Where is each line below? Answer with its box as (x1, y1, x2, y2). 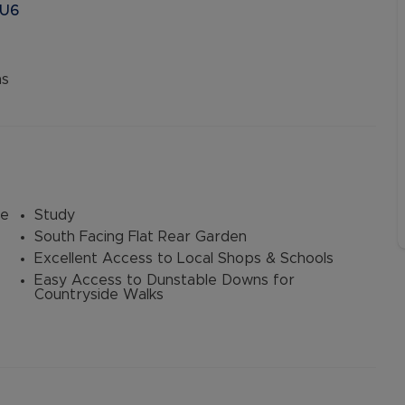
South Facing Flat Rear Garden (34, 230, 247, 244)
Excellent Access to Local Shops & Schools (34, 251, 334, 266)
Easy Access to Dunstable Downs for (34, 273, 295, 287)
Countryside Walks (34, 287, 164, 302)
